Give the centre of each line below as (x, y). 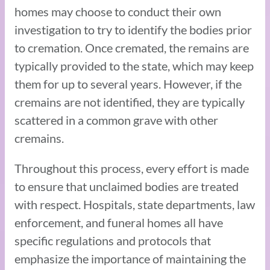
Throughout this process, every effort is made (132, 168)
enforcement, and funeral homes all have (119, 222)
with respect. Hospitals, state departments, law (135, 204)
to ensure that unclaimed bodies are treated (127, 186)
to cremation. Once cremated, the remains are (132, 47)
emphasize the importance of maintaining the (130, 258)
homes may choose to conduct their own (118, 11)
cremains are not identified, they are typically (130, 102)
